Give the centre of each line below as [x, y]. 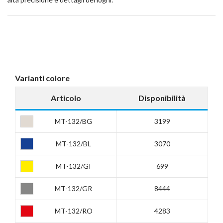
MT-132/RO [73, 211]
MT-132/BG [73, 121]
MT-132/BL [73, 144]
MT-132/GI [73, 166]
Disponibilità [162, 98]
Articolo [66, 98]
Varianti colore [42, 78]
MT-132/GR [73, 189]
